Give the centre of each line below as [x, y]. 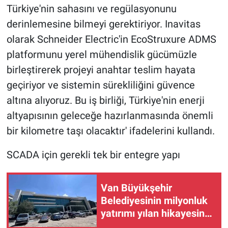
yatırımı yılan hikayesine [155, 213]
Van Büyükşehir [136, 188]
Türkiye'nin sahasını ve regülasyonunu [91, 8]
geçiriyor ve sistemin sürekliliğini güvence [101, 85]
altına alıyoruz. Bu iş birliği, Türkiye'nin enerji [105, 100]
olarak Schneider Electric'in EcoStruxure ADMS [111, 39]
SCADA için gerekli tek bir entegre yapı [93, 154]
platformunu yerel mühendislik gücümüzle [102, 54]
